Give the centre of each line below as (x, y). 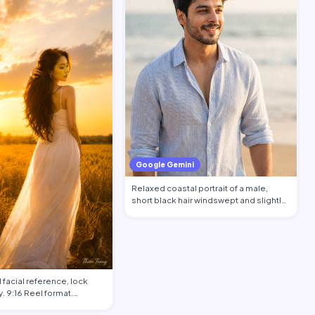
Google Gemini (165, 164)
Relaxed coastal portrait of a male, (200, 188)
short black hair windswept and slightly (208, 200)
